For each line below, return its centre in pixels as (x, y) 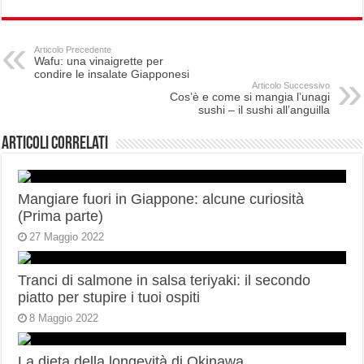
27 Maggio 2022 (67, 237)
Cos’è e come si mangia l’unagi (249, 97)
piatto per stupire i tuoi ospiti (109, 298)
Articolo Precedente (73, 50)
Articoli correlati (55, 145)
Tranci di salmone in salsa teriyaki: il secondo (165, 281)
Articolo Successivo (290, 86)
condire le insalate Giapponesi (112, 74)
